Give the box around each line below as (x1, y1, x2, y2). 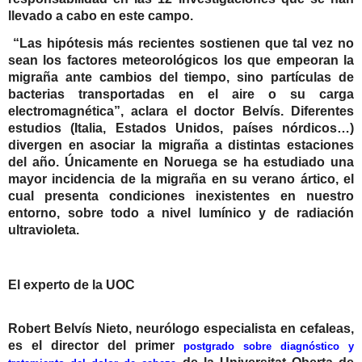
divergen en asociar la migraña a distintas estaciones (8, 138, 354, 153)
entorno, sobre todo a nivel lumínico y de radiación (8, 206, 354, 221)
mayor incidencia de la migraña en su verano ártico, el (8, 172, 354, 187)
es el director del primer (8, 339, 183, 352)
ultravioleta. (8, 223, 79, 238)
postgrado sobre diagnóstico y (183, 340, 354, 352)
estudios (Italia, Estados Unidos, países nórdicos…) (8, 121, 354, 136)
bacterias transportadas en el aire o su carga (8, 87, 354, 102)
